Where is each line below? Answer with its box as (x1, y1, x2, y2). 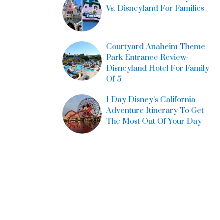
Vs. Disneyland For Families (106, 3, 204, 13)
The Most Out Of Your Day (106, 116, 202, 126)
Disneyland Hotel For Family (106, 63, 209, 73)
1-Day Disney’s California (106, 94, 195, 105)
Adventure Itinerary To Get (106, 105, 204, 115)
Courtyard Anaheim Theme (106, 41, 205, 52)
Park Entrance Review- (106, 52, 189, 62)
